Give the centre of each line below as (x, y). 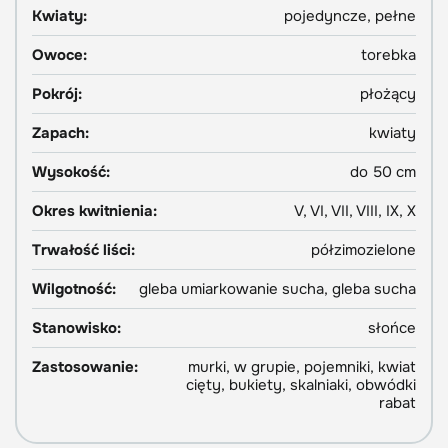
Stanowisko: (76, 327)
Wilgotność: (74, 288)
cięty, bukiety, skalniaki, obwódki (301, 384)
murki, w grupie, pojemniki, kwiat (302, 366)
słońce (392, 327)
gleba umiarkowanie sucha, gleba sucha (277, 288)
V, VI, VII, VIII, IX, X (355, 210)
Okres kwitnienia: (94, 210)
